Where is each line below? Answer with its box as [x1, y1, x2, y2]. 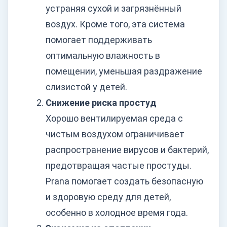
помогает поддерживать [46, 34, 152, 46]
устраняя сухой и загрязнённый [46, 3, 181, 14]
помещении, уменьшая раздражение [46, 66, 202, 77]
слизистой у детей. [46, 82, 127, 93]
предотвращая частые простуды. [46, 160, 192, 171]
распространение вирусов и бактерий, [46, 144, 209, 156]
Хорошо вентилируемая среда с [46, 113, 183, 124]
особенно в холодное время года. [46, 207, 188, 218]
